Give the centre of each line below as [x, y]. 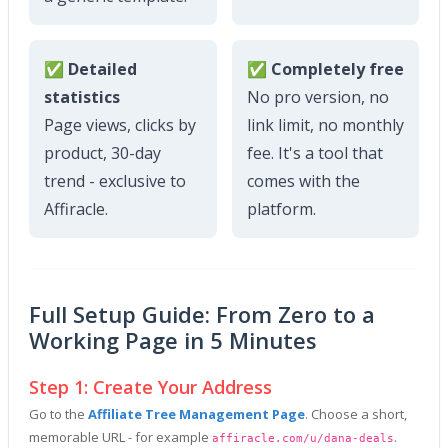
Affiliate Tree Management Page [196, 414]
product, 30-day [102, 153]
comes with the [303, 181]
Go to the [58, 414]
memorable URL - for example [120, 437]
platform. [281, 209]
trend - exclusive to [115, 181]
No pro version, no [317, 97]
